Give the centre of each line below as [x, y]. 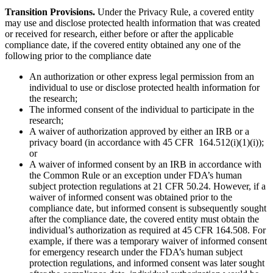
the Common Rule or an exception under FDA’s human [136, 175]
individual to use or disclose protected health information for [144, 88]
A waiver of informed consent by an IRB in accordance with [145, 165]
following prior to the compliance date [78, 56]
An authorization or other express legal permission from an [142, 77]
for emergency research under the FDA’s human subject [136, 252]
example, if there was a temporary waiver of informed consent [148, 241]
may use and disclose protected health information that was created [133, 23]
